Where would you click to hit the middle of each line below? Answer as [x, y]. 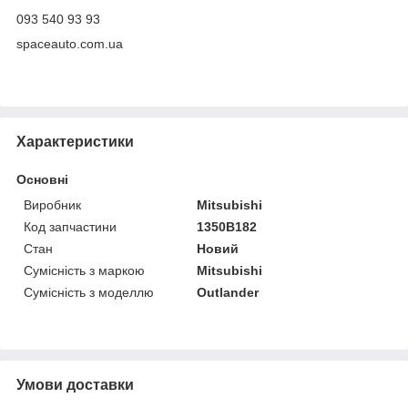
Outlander [228, 292]
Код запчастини [70, 226]
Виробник [52, 204]
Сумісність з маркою [84, 270]
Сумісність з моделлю [89, 292]
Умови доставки [75, 384]
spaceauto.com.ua [70, 43]
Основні [42, 179]
